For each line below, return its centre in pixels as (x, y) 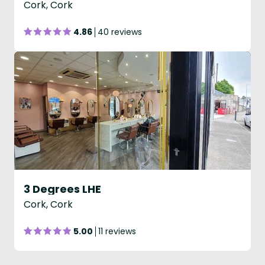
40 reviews (120, 32)
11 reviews (117, 231)
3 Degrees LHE (62, 189)
